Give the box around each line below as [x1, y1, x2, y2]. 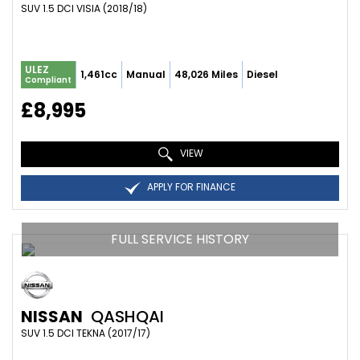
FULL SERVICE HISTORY [111, 230, 249, 248]
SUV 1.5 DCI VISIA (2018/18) [21, 2, 147, 15]
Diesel [247, 67, 278, 81]
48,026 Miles [174, 67, 238, 81]
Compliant [25, 74, 72, 86]
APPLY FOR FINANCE [145, 180, 235, 194]
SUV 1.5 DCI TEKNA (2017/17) [21, 326, 150, 340]
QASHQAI [87, 305, 164, 328]
